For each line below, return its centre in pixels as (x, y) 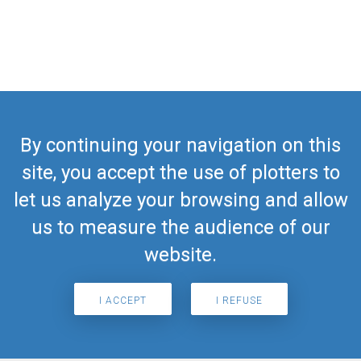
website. (180, 255)
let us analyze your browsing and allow (180, 200)
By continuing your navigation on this (180, 145)
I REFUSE (239, 301)
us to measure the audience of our (180, 227)
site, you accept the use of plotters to (180, 172)
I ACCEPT (122, 301)
